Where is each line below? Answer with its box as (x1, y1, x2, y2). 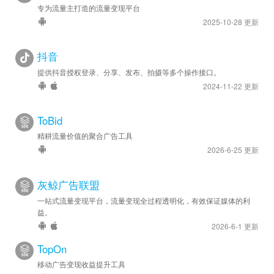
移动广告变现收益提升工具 (37, 258, 125, 269)
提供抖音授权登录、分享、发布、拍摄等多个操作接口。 (37, 66, 221, 77)
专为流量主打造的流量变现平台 (37, 2, 140, 13)
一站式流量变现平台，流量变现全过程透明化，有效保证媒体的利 (37, 194, 250, 206)
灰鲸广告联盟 (37, 177, 100, 192)
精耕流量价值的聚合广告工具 (37, 130, 133, 141)
